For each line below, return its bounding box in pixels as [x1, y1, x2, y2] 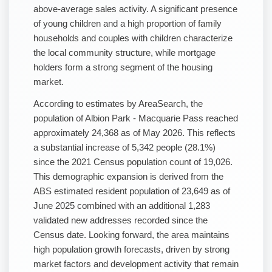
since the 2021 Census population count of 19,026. [33, 156, 233, 167]
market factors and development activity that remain [33, 258, 239, 269]
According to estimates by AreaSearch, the [33, 98, 203, 109]
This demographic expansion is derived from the [33, 171, 223, 182]
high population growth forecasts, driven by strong [33, 243, 229, 254]
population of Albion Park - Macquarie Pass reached [33, 112, 238, 123]
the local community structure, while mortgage [33, 47, 216, 58]
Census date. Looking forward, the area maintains [33, 229, 229, 240]
